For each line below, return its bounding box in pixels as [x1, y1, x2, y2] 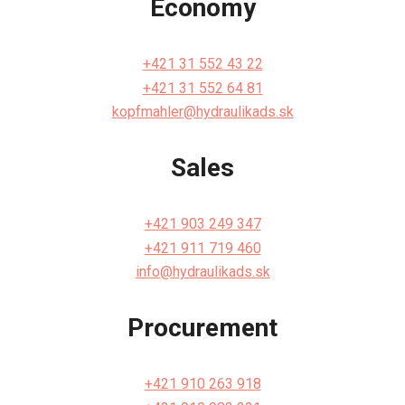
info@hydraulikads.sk [135, 263, 270, 281]
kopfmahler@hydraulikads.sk [111, 103, 294, 121]
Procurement [127, 313, 278, 344]
